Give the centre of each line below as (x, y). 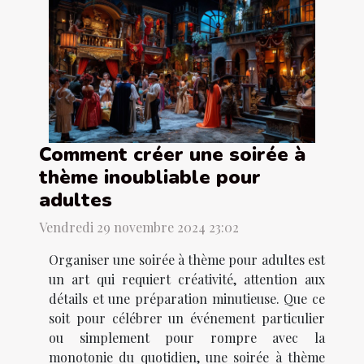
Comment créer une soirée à (172, 155)
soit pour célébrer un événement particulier (187, 318)
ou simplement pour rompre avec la (187, 338)
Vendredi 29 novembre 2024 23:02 (139, 227)
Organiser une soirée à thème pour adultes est (187, 260)
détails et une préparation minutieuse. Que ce (187, 299)
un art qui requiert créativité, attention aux (187, 279)
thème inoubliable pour (150, 178)
